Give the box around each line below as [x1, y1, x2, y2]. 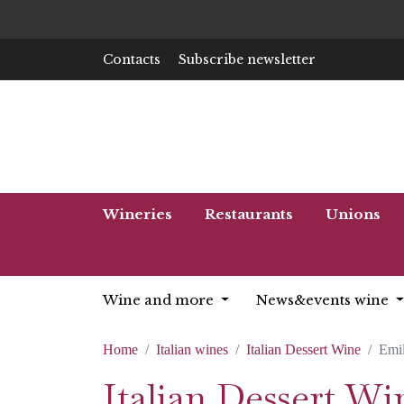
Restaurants [205, 206, 293, 223]
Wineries [103, 206, 172, 223]
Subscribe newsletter [179, 50, 316, 68]
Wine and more [103, 291, 217, 308]
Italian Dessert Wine [246, 342, 361, 357]
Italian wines [156, 342, 228, 357]
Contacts [103, 50, 161, 68]
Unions [326, 206, 381, 223]
